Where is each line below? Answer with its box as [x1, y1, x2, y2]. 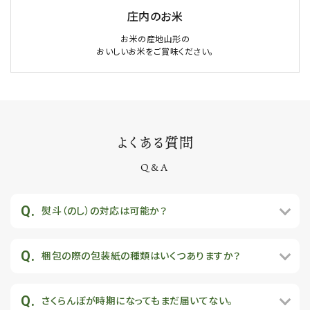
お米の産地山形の [120, 34, 190, 44]
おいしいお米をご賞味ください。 [96, 46, 214, 57]
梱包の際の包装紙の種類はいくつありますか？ [42, 250, 241, 262]
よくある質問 [116, 131, 194, 153]
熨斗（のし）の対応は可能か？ [42, 205, 167, 217]
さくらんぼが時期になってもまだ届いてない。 [42, 295, 233, 307]
